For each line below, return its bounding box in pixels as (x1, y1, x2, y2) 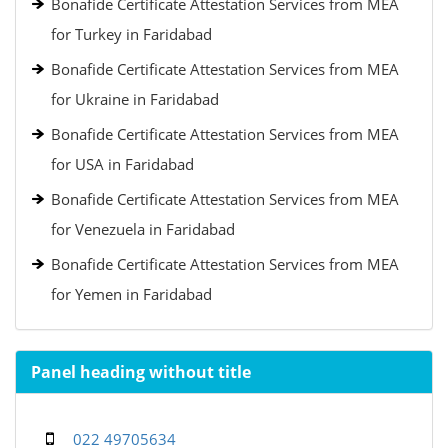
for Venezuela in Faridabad (51, 219, 235, 239)
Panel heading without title (31, 361, 251, 383)
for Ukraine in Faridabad (51, 89, 219, 109)
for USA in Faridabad (51, 154, 194, 174)
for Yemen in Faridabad (51, 284, 212, 304)
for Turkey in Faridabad (51, 24, 212, 44)
